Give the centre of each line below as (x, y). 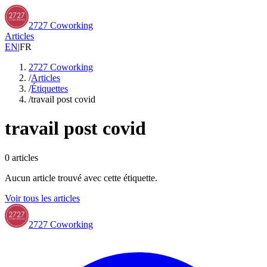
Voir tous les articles (42, 198)
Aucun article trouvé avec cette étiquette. (81, 178)
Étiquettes (49, 89)
